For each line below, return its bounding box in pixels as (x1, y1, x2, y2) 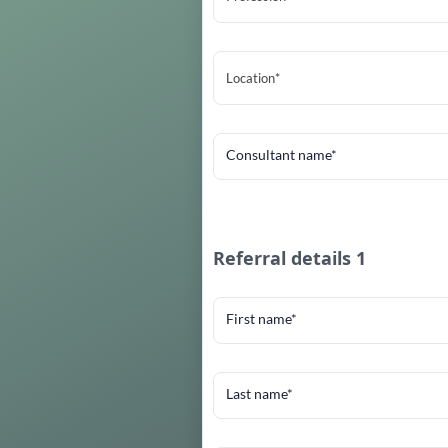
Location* (225, 70, 280, 86)
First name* (225, 310, 297, 327)
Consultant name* (225, 146, 337, 163)
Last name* (225, 385, 293, 402)
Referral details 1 (212, 246, 366, 270)
